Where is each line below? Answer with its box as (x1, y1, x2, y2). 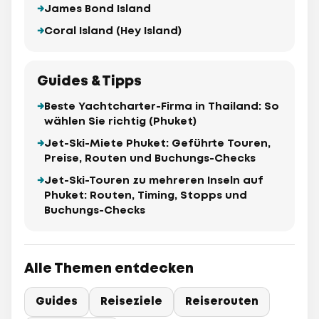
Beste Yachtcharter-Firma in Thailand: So (44, 102, 279, 113)
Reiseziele (100, 297, 162, 308)
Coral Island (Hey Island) (44, 26, 182, 37)
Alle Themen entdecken (24, 263, 194, 276)
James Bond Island (44, 4, 151, 15)
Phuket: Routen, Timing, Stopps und (44, 191, 247, 202)
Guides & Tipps (37, 75, 142, 88)
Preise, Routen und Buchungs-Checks (44, 154, 256, 164)
